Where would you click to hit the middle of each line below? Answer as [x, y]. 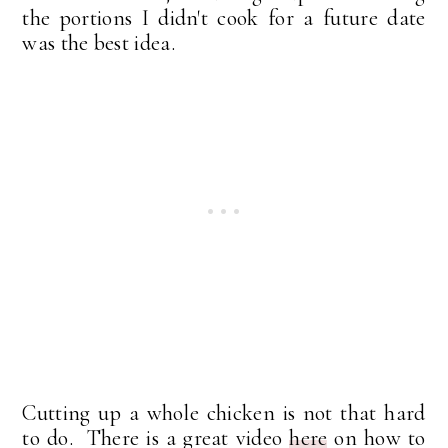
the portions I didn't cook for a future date [224, 18]
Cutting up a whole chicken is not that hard [224, 413]
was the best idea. [98, 43]
